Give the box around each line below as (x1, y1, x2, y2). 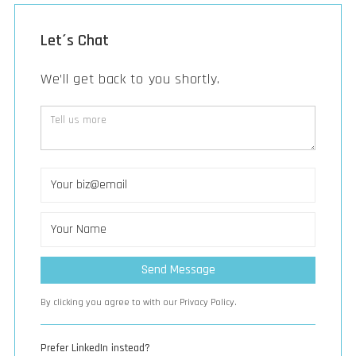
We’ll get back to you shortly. (41, 69, 220, 88)
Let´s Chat (41, 29, 109, 51)
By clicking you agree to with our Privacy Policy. (41, 296, 237, 308)
